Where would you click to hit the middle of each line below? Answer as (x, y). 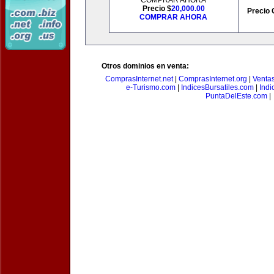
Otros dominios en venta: (145, 66)
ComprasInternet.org (213, 79)
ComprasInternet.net (139, 79)
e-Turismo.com (150, 87)
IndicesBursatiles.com (217, 87)
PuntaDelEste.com (236, 96)
